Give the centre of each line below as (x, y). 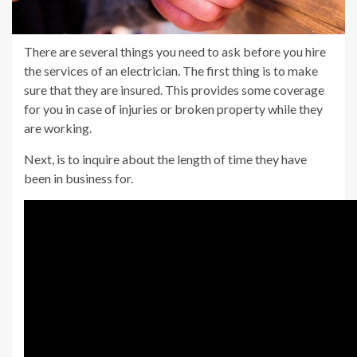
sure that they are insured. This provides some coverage (174, 90)
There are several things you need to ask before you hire (175, 52)
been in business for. (78, 178)
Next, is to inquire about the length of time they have (165, 159)
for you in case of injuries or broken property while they (173, 109)
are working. (58, 128)
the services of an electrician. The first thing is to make (171, 71)
